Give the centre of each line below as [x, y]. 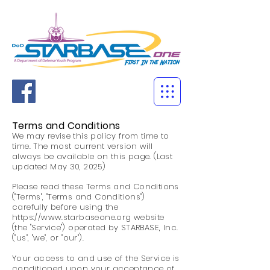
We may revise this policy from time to [91, 136]
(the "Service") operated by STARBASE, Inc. [95, 228]
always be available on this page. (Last [93, 156]
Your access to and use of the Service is [96, 258]
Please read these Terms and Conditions [96, 187]
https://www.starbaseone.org [72, 217]
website [148, 217]
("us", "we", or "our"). [48, 238]
